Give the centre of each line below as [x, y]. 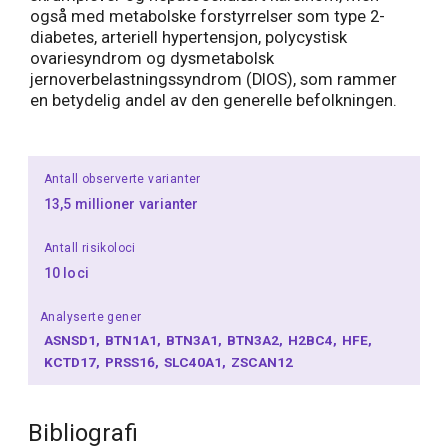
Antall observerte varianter [122, 178]
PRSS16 [132, 361]
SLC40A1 [195, 361]
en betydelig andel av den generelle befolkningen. [213, 101]
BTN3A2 [255, 339]
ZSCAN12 [262, 361]
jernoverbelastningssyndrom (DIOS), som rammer [213, 80]
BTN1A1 [133, 339]
